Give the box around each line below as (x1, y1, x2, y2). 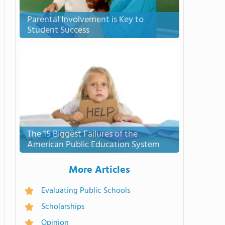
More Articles (69, 162, 130, 178)
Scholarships (41, 200, 85, 213)
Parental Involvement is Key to (27, 13, 144, 27)
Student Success (27, 23, 89, 38)
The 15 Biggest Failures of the (27, 127, 138, 142)
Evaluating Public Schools (41, 184, 131, 197)
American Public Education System (27, 138, 160, 152)
